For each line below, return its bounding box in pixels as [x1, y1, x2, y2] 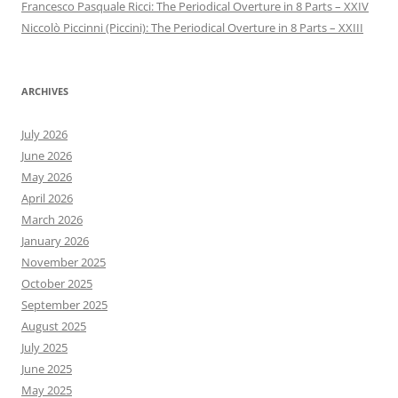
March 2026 [21, 211, 83, 227]
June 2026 [21, 147, 72, 163]
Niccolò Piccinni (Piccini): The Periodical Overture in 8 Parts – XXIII [21, 20, 363, 36]
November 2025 [21, 254, 106, 270]
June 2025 [21, 361, 72, 377]
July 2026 [21, 126, 68, 142]
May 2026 [21, 169, 72, 185]
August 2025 [21, 318, 86, 334]
